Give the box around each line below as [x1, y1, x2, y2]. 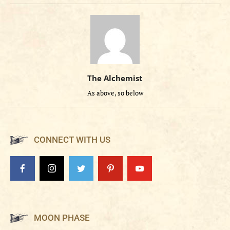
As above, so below [87, 88, 143, 98]
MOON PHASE [34, 213, 90, 223]
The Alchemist [87, 73, 143, 84]
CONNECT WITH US [34, 135, 110, 145]
